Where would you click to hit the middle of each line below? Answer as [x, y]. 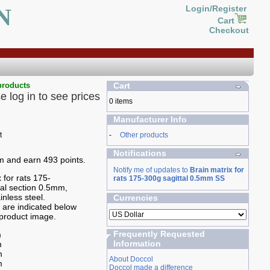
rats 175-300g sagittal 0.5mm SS [169, 178]
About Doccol [131, 259]
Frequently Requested [159, 234]
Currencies [135, 198]
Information [137, 243]
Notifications [140, 153]
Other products [144, 135]
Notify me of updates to [151, 170]
